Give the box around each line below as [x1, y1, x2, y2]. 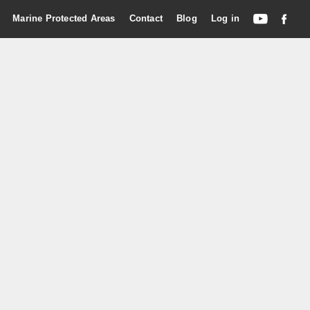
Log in [210, 13, 239, 24]
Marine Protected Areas [12, 13, 116, 24]
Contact [129, 13, 163, 24]
